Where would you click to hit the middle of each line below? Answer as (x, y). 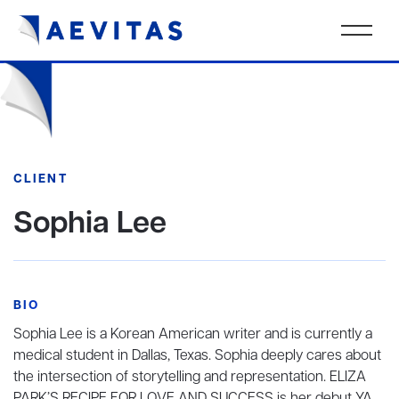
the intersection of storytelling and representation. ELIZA (190, 378)
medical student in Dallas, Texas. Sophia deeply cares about (197, 356)
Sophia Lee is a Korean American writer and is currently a (193, 335)
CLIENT (41, 179)
